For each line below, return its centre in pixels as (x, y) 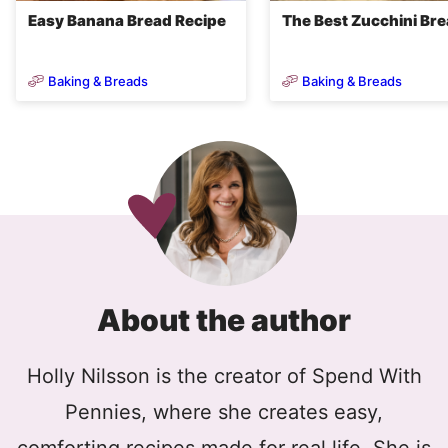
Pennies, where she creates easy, (224, 412)
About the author (224, 320)
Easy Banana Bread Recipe (127, 21)
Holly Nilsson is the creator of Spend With (224, 376)
